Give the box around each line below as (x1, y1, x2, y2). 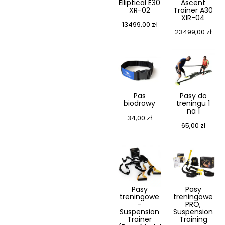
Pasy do (179, 91, 207, 101)
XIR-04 (181, 13, 205, 23)
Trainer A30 (173, 5, 213, 16)
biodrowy (124, 98, 155, 109)
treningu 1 (176, 98, 210, 109)
